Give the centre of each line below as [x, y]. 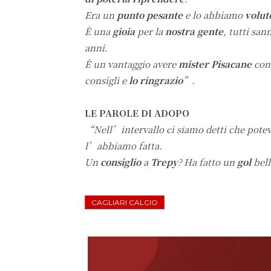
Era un [101, 15]
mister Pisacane [215, 64]
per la [151, 31]
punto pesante [150, 15]
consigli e [107, 80]
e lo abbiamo [214, 15]
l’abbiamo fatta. [123, 146]
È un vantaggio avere [132, 64]
